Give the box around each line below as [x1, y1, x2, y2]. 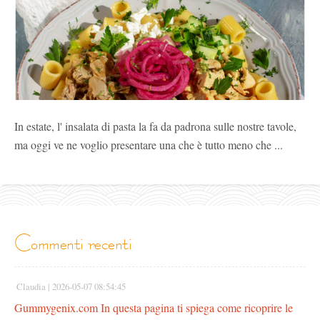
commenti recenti [31, 229, 132, 256]
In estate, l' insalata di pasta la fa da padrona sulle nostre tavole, [14, 119, 296, 134]
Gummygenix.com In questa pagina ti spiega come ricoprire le [14, 300, 293, 316]
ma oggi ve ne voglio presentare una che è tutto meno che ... [14, 137, 283, 153]
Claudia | [14, 280, 52, 294]
